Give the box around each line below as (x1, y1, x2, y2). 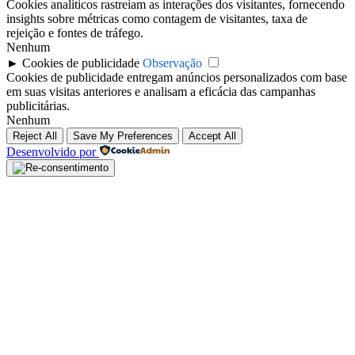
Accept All (189, 130, 236, 143)
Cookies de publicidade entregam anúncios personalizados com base (6, 71, 347, 85)
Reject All (13, 130, 57, 143)
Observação (143, 56, 202, 71)
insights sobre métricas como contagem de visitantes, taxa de (6, 12, 307, 26)
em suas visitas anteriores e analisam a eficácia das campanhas (6, 85, 315, 99)
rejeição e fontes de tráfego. (6, 26, 143, 40)
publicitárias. (6, 99, 70, 113)
